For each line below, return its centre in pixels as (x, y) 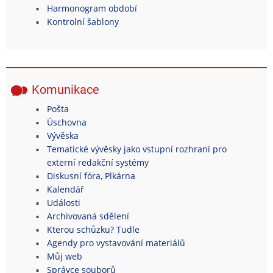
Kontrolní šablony (83, 21)
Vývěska (62, 135)
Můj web (64, 256)
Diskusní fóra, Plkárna (91, 175)
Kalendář (65, 189)
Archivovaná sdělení (88, 216)
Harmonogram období (92, 8)
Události (63, 202)
